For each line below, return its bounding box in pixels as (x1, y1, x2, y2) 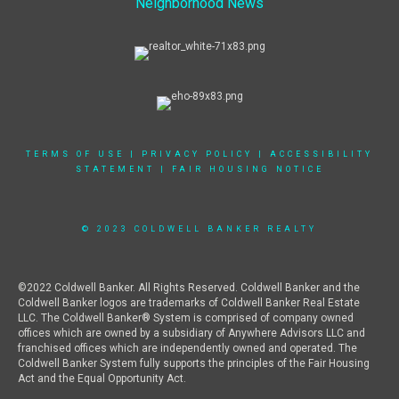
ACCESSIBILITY (270, 150, 373, 159)
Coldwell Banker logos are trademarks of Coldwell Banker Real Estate (18, 297, 360, 310)
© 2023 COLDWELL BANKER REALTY (82, 224, 317, 234)
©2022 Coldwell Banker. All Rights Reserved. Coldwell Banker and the (18, 281, 360, 295)
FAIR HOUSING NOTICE (171, 165, 324, 175)
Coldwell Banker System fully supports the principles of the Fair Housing (18, 357, 370, 370)
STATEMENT (75, 165, 155, 175)
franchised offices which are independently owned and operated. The (18, 342, 357, 355)
